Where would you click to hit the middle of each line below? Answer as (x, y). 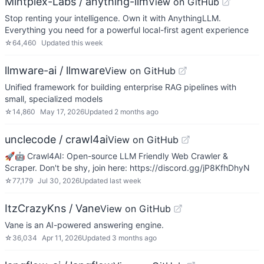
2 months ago (136, 112)
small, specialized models (54, 99)
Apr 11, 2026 (62, 238)
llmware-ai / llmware (55, 70)
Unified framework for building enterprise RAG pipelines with (121, 87)
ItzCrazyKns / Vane (52, 208)
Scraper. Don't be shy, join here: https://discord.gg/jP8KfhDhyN (127, 168)
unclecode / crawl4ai (56, 139)
